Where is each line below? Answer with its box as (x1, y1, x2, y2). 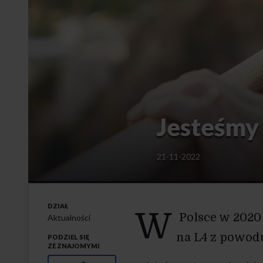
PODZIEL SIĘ (48, 233, 89, 241)
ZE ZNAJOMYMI (48, 242, 100, 250)
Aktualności (48, 213, 90, 223)
